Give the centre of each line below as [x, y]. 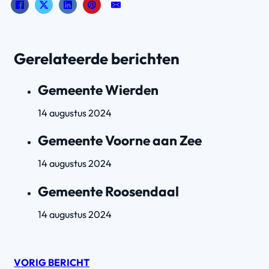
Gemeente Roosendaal [108, 192]
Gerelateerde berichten [97, 59]
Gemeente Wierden [98, 89]
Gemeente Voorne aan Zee [120, 141]
